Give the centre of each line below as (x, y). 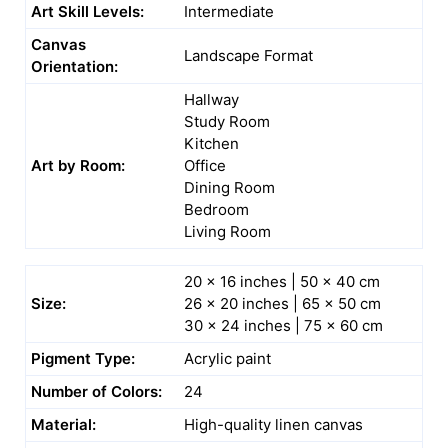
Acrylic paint (227, 359)
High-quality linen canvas (273, 425)
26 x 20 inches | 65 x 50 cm (282, 304)
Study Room (227, 122)
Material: (63, 425)
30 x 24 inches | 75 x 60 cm (283, 326)
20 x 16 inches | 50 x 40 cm (282, 282)
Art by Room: (78, 166)
